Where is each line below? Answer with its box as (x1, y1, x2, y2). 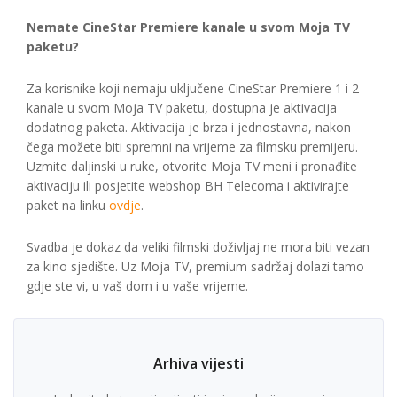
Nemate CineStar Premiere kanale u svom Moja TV (27, 19, 350, 35)
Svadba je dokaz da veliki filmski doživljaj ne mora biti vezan (27, 238, 370, 255)
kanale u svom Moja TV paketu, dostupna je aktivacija (27, 99, 337, 116)
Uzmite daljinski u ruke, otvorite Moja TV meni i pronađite (27, 158, 357, 175)
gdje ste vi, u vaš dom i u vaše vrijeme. (27, 277, 248, 294)
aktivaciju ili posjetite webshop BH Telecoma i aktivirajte (27, 177, 349, 194)
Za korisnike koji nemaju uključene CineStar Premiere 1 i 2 (27, 80, 359, 97)
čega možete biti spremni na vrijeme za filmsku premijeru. (27, 138, 358, 155)
